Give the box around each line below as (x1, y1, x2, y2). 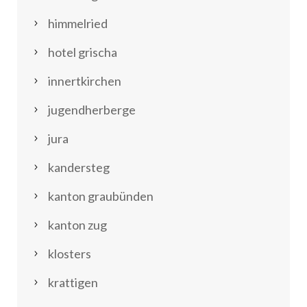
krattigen (48, 274, 98, 290)
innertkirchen (48, 73, 121, 88)
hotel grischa (48, 44, 117, 60)
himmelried (48, 15, 108, 31)
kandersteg (48, 159, 110, 175)
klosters (48, 245, 91, 261)
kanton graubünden (48, 188, 153, 204)
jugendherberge (48, 101, 136, 117)
